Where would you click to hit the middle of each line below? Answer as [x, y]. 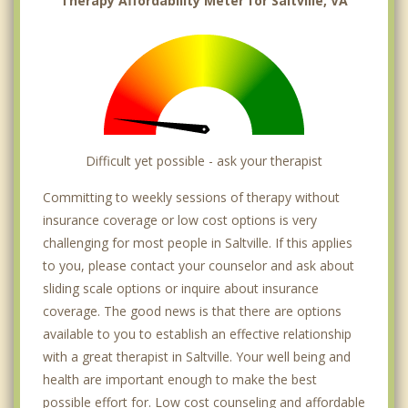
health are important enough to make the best [180, 380]
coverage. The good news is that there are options [192, 311]
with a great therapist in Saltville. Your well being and [197, 357]
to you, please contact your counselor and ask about [199, 266]
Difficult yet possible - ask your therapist [204, 161]
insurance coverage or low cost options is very [180, 220]
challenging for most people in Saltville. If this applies [198, 243]
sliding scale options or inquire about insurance [181, 289]
